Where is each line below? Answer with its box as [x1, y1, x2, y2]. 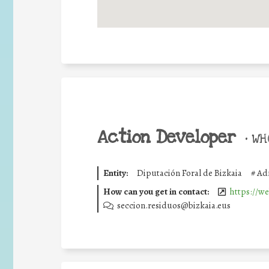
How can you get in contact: [103, 185, 209, 198]
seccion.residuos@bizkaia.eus [116, 199, 231, 211]
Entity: [103, 167, 128, 179]
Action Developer [97, 126, 236, 149]
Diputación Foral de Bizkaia [136, 167, 242, 179]
